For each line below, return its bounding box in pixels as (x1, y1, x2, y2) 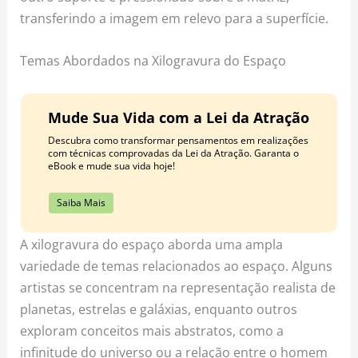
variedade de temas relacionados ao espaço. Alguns (20, 257, 333, 276)
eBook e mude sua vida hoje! (47, 159, 175, 173)
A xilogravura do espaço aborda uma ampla (20, 235, 284, 254)
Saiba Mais (56, 196, 105, 210)
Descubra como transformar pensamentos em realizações (47, 133, 308, 148)
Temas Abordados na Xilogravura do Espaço (20, 51, 287, 70)
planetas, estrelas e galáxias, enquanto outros (20, 300, 298, 319)
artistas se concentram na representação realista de (20, 278, 336, 297)
